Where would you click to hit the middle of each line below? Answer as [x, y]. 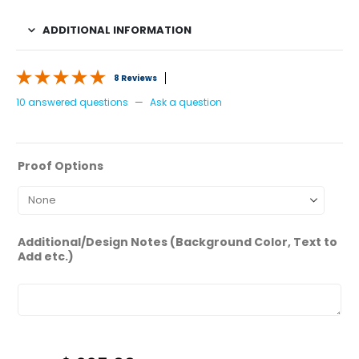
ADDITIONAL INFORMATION [117, 30]
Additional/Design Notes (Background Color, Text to [177, 242]
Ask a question [186, 103]
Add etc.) [46, 257]
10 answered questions [72, 103]
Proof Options [61, 165]
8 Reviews [135, 79]
